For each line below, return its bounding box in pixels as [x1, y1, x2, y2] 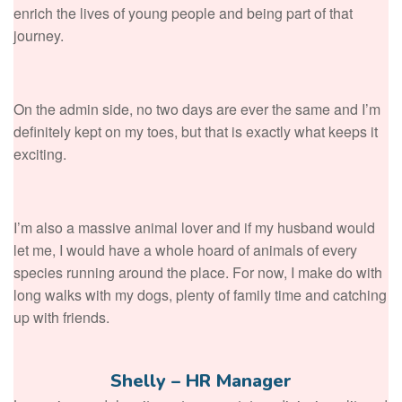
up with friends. [13, 306, 109, 328]
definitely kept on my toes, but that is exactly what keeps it [13, 120, 378, 142]
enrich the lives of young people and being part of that [13, 2, 353, 23]
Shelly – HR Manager [110, 368, 292, 393]
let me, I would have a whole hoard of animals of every [13, 239, 357, 260]
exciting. [13, 143, 66, 164]
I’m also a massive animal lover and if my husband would [13, 216, 375, 238]
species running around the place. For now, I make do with [13, 261, 382, 283]
